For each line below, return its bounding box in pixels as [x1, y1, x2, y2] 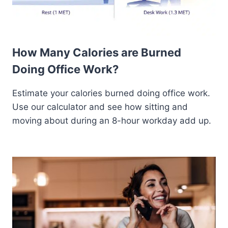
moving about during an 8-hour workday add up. [12, 115, 211, 126]
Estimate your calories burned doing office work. [12, 88, 210, 98]
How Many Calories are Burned [12, 45, 181, 59]
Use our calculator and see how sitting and [12, 101, 188, 112]
